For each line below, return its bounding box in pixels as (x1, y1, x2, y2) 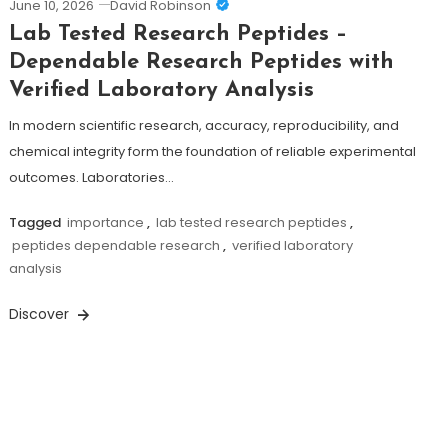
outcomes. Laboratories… (8, 168, 174, 188)
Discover (8, 304, 73, 325)
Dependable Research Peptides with (8, 51, 394, 75)
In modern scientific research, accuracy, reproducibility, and (8, 116, 399, 136)
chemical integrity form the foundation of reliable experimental (8, 142, 416, 162)
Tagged (8, 213, 64, 233)
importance (66, 213, 144, 233)
